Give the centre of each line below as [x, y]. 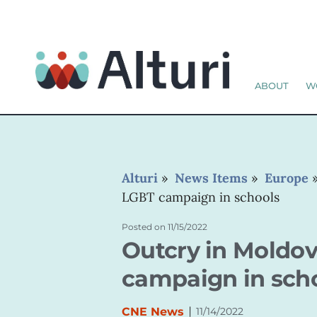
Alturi [140, 178]
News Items [211, 178]
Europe [287, 178]
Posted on [144, 227]
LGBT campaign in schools [201, 197]
